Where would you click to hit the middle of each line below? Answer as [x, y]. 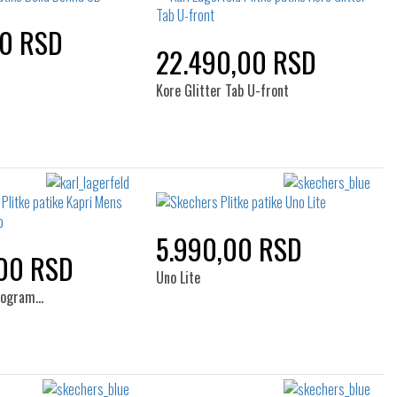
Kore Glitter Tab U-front [222, 90]
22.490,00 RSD [236, 62]
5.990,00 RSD [229, 249]
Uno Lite [178, 277]
